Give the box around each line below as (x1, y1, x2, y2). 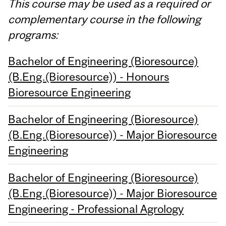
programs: (8, 28, 59, 41)
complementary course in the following (8, 12, 201, 26)
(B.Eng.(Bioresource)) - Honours (8, 70, 169, 84)
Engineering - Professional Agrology (8, 202, 184, 215)
